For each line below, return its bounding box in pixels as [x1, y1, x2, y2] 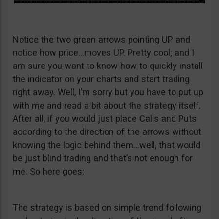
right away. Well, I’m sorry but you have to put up [13, 87, 203, 97]
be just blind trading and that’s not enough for [13, 153, 193, 163]
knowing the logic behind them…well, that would [13, 139, 200, 150]
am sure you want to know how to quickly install [13, 60, 203, 71]
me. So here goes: [13, 166, 84, 176]
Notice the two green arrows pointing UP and [13, 34, 190, 44]
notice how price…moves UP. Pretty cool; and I [13, 47, 194, 58]
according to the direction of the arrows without [13, 126, 201, 137]
